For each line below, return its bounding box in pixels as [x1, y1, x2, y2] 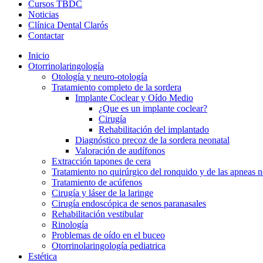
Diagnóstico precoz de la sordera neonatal [75, 135, 230, 145]
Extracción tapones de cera [52, 156, 151, 166]
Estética [28, 251, 57, 261]
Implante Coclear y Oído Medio [75, 93, 193, 103]
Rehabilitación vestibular [52, 209, 143, 219]
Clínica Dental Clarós [28, 20, 108, 30]
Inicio [28, 50, 49, 60]
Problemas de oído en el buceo [52, 230, 165, 240]
